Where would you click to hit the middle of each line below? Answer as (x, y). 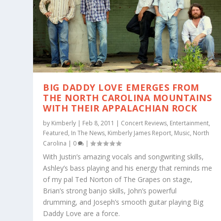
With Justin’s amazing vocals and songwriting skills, (124, 157)
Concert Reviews (144, 123)
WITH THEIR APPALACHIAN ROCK (120, 108)
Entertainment (189, 123)
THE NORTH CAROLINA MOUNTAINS (128, 98)
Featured (56, 133)
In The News (88, 133)
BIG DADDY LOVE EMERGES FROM (121, 88)
